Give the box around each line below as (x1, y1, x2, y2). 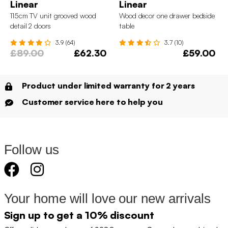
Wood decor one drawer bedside (119, 11, 215, 20)
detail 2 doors (10, 21, 51, 30)
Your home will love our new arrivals (4, 190, 211, 206)
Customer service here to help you (22, 96, 163, 107)
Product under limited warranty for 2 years (22, 80, 195, 91)
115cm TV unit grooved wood (10, 11, 96, 20)
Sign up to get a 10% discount (4, 208, 154, 221)
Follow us (4, 141, 59, 157)
